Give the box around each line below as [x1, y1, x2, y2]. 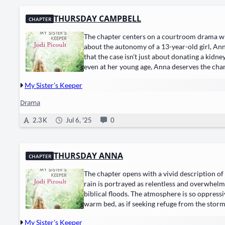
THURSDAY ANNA [54, 150, 123, 162]
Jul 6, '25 [64, 116, 92, 125]
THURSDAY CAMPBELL [54, 13, 141, 25]
